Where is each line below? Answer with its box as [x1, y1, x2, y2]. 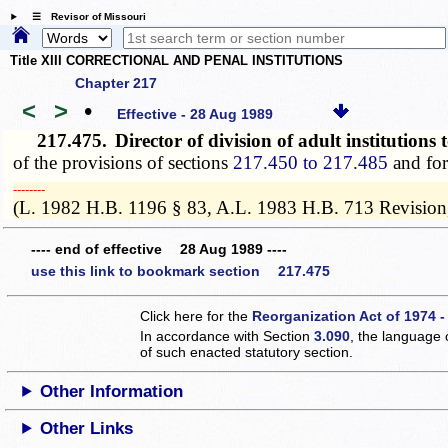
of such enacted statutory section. [140, 343, 354, 360]
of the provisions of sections [13, 151, 234, 173]
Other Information [40, 381, 184, 401]
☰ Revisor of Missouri [21, 11, 146, 23]
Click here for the [140, 307, 253, 324]
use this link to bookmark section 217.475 [31, 262, 330, 279]
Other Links [40, 418, 134, 438]
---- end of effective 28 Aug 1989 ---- [31, 241, 287, 258]
